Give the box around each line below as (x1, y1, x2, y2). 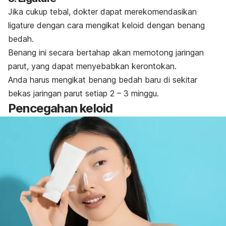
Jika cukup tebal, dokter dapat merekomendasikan (8, 7, 197, 17)
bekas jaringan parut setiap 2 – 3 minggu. (8, 88, 161, 99)
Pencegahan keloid (8, 101, 113, 116)
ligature (8, 20, 34, 31)
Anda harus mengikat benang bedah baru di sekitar (8, 75, 197, 85)
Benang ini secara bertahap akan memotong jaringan (8, 47, 204, 58)
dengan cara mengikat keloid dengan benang (34, 20, 205, 31)
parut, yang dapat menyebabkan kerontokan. (8, 61, 179, 72)
